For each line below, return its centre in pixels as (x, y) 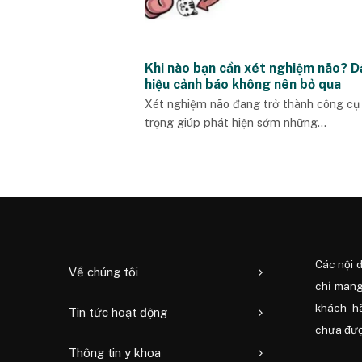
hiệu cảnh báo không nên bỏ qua (242, 85)
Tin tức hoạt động (118, 313)
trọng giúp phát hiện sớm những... (235, 122)
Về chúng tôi (103, 272)
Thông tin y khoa (114, 353)
